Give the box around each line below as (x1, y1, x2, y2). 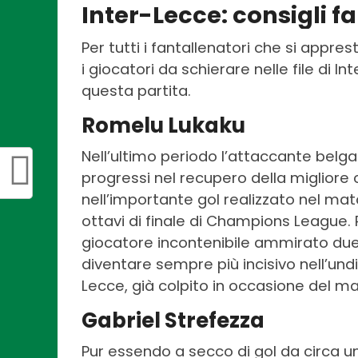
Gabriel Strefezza (82, 305, 265, 335)
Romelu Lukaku (82, 110, 245, 140)
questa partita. (82, 80, 191, 101)
